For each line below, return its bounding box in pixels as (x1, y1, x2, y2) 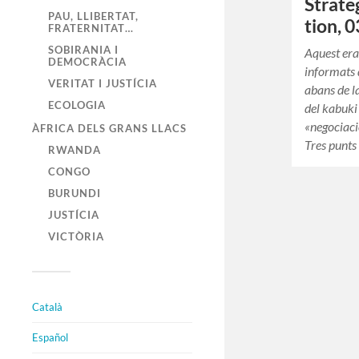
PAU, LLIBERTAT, (48, 10, 139, 23)
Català (32, 301, 63, 314)
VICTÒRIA (48, 230, 104, 244)
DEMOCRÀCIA (48, 55, 127, 69)
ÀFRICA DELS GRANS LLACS (32, 122, 187, 135)
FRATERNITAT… (48, 22, 134, 35)
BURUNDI (48, 187, 101, 200)
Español (32, 331, 68, 345)
